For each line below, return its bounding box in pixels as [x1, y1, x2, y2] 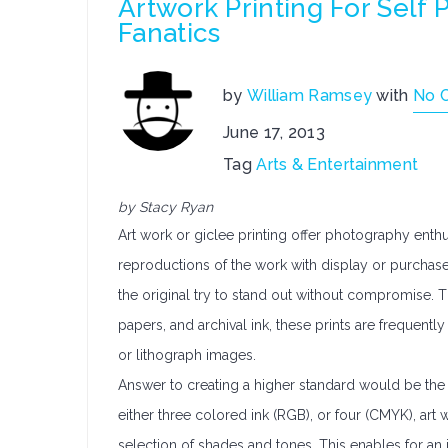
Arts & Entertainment [256, 155, 419, 174]
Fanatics [118, 18, 221, 48]
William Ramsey [246, 86, 373, 105]
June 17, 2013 [223, 123, 325, 142]
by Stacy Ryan [118, 199, 213, 215]
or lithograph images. [118, 347, 256, 363]
